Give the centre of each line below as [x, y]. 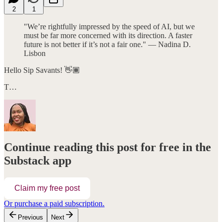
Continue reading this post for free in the [108, 147]
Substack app [38, 161]
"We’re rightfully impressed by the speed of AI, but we [109, 26]
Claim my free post [47, 188]
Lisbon [35, 53]
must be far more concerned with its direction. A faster [108, 35]
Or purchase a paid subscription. [54, 204]
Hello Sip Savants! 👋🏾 [42, 70]
